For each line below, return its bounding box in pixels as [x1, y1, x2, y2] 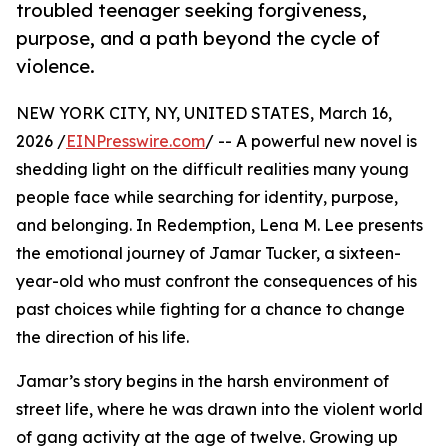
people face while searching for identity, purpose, [16, 187, 398, 208]
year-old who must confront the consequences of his [16, 271, 417, 292]
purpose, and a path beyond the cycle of [16, 27, 380, 50]
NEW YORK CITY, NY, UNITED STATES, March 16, [16, 103, 392, 124]
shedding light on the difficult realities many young [16, 159, 409, 180]
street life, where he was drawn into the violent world [16, 399, 423, 420]
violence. [16, 55, 95, 78]
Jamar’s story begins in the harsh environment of [16, 371, 389, 392]
